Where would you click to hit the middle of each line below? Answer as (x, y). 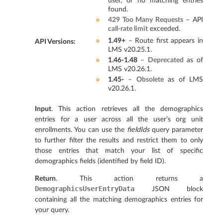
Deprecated (166, 60)
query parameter (176, 129)
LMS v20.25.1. (130, 49)
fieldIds (138, 129)
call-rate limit (128, 28)
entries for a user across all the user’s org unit (119, 119)
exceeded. (164, 28)
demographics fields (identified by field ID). (100, 161)
